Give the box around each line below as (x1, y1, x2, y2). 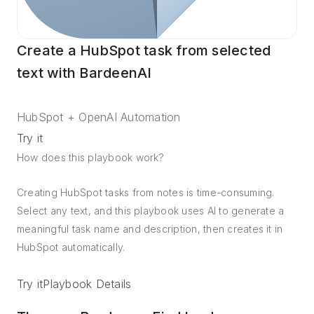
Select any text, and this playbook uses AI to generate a (17, 205, 285, 217)
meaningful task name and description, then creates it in (17, 223, 283, 235)
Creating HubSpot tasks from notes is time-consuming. (17, 186, 275, 198)
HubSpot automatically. (17, 241, 125, 253)
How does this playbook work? (17, 151, 165, 163)
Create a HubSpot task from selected (17, 42, 271, 59)
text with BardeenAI (17, 64, 152, 81)
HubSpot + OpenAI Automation (17, 110, 181, 124)
